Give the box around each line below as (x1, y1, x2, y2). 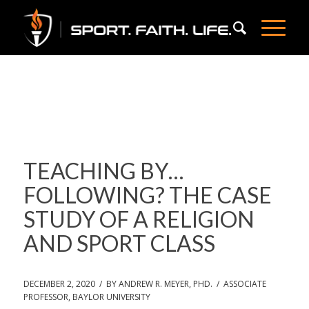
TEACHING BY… (23, 157, 183, 184)
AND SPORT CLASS (23, 230, 215, 257)
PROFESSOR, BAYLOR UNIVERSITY (23, 291, 150, 303)
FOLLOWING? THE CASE (23, 181, 272, 208)
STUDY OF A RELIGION (23, 206, 255, 232)
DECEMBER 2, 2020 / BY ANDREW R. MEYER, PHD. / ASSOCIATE (23, 278, 266, 290)
